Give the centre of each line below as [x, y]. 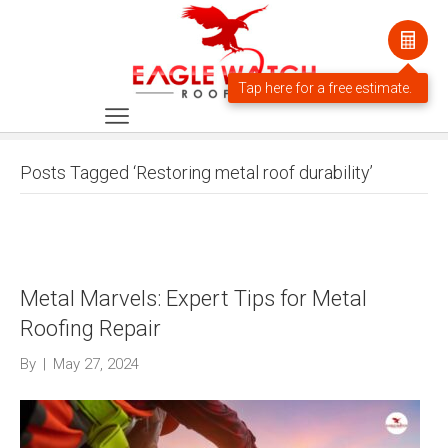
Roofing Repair [90, 328]
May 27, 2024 [96, 364]
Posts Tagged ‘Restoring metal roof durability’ [196, 172]
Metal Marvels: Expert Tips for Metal [193, 298]
